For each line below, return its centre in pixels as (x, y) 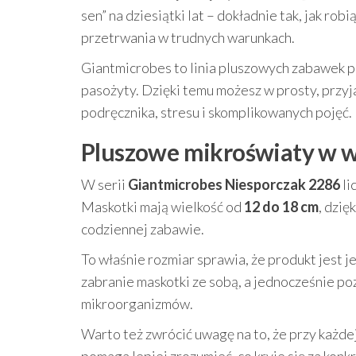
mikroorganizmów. (137, 304)
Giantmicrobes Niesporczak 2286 (234, 184)
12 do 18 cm (281, 207)
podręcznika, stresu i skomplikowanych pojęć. (217, 112)
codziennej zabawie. (143, 229)
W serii (104, 184)
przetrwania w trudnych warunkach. (188, 37)
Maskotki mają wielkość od (163, 207)
